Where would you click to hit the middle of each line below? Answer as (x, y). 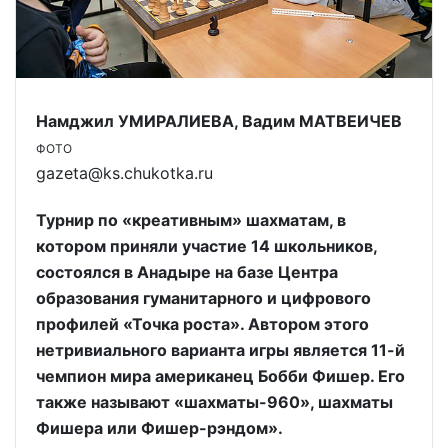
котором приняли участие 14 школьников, (206, 246)
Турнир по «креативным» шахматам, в (191, 220)
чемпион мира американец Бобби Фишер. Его (220, 376)
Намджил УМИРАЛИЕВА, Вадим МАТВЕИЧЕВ (219, 121)
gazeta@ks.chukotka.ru (124, 173)
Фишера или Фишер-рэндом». (159, 428)
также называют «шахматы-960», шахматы (214, 402)
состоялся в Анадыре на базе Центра (187, 272)
